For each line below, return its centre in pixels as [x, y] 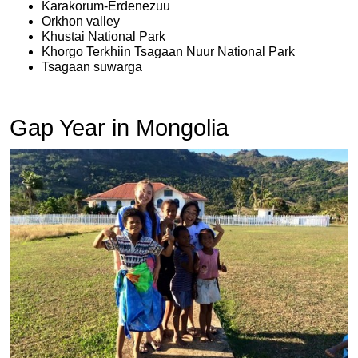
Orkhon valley [81, 22]
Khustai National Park [103, 37]
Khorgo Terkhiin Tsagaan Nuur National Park [168, 52]
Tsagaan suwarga [92, 67]
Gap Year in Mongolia [119, 128]
